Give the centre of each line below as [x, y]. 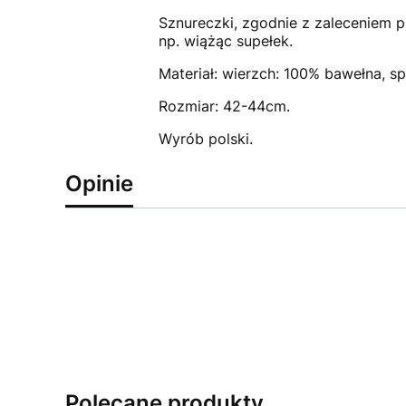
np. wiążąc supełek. [225, 40]
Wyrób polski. [205, 138]
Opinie [99, 183]
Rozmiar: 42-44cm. [224, 106]
